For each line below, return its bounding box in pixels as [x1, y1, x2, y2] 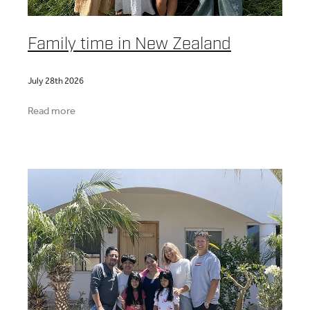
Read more [28, 102, 75, 122]
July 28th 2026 [28, 73, 84, 91]
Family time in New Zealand [28, 33, 231, 53]
